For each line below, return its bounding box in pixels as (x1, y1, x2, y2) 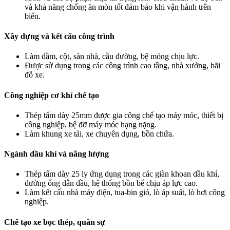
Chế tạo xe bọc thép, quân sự (4, 217, 105, 226)
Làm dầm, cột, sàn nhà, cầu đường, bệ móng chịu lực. (25, 52, 199, 61)
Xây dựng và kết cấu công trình (4, 32, 114, 41)
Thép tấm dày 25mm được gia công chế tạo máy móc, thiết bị (25, 110, 223, 120)
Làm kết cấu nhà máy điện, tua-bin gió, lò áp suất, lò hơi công (25, 188, 225, 197)
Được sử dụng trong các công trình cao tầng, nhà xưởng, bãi (25, 61, 220, 70)
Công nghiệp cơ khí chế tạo (4, 90, 99, 100)
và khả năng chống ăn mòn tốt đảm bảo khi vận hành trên (25, 2, 211, 11)
